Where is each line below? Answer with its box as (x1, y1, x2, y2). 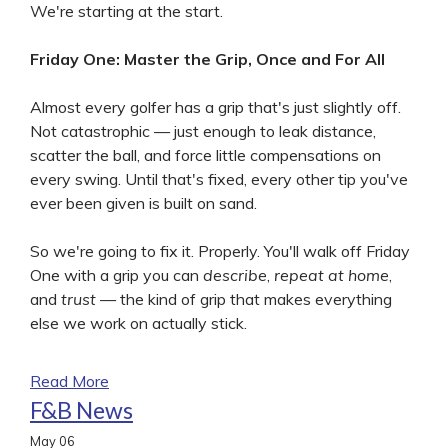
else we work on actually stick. (30, 312, 247, 333)
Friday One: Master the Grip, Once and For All (30, 48, 385, 69)
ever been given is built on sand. (30, 192, 257, 213)
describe (203, 264, 267, 285)
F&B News (30, 395, 133, 424)
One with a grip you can (30, 264, 203, 285)
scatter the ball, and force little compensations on (30, 144, 381, 165)
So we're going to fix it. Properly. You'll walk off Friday (30, 240, 410, 261)
